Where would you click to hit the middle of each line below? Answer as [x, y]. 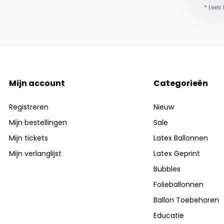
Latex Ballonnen [180, 138]
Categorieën [180, 83]
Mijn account [37, 83]
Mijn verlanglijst [35, 154]
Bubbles [167, 169]
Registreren [29, 107]
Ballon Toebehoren [186, 200]
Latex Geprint [176, 154]
